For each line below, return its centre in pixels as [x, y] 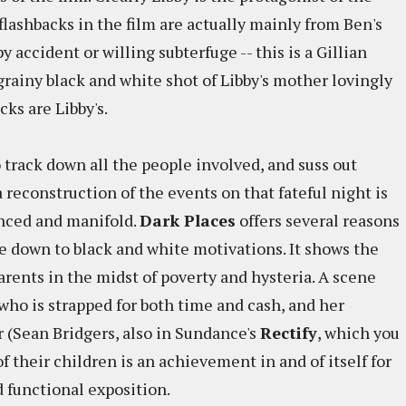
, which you [358, 333]
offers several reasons [318, 220]
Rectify [289, 333]
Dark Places [188, 220]
